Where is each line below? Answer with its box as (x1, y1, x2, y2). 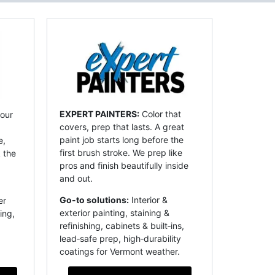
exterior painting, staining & (60, 207, 169, 219)
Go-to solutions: (60, 195, 129, 206)
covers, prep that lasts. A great (60, 122, 184, 133)
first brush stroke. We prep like (60, 147, 182, 158)
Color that (139, 109, 181, 120)
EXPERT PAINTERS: (60, 109, 139, 120)
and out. (60, 173, 93, 184)
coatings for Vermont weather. (60, 246, 180, 257)
